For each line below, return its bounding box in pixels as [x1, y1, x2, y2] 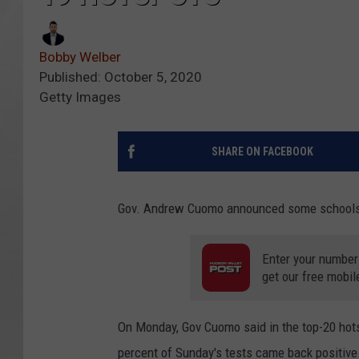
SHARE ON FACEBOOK [211, 145, 313, 159]
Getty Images [39, 89, 121, 106]
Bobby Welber [39, 49, 121, 66]
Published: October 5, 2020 [39, 69, 202, 86]
